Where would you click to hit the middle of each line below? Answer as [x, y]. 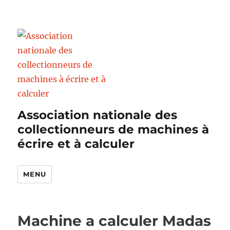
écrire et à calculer [76, 144]
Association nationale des [98, 115]
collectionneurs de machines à [113, 129]
